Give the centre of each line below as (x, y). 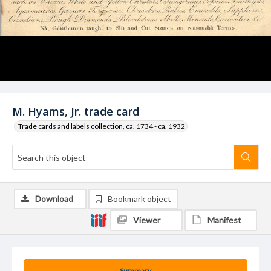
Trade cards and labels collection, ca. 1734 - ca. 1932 (102, 126)
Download (54, 199)
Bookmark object (139, 199)
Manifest (224, 220)
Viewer (147, 220)
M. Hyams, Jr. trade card (76, 111)
